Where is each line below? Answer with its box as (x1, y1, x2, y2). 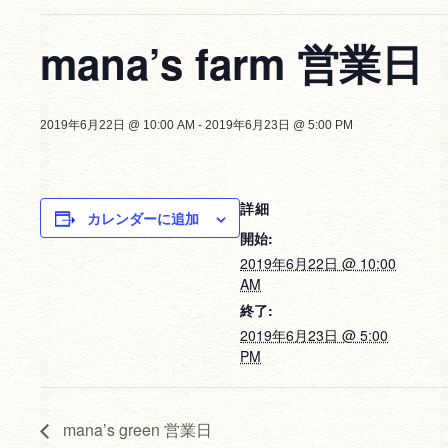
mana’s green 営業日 (59, 417, 212, 441)
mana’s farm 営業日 (40, 33, 423, 93)
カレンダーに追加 (87, 208, 200, 228)
